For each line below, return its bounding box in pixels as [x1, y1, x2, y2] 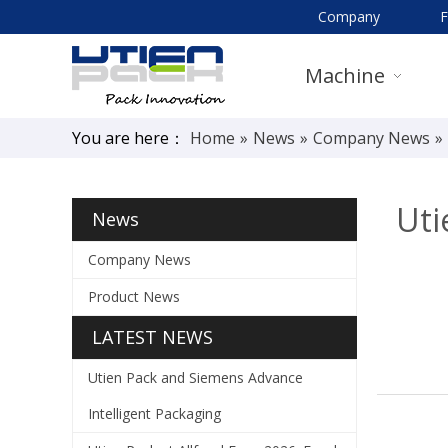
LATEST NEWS [92, 325, 213, 349]
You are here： [72, 127, 185, 149]
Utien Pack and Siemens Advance [88, 368, 303, 387]
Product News [88, 287, 180, 306]
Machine [305, 62, 385, 89]
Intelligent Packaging [88, 404, 221, 423]
